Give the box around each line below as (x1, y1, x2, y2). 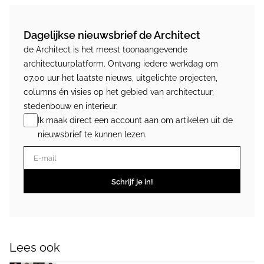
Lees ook (9, 240, 60, 255)
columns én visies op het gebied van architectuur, (24, 87, 214, 97)
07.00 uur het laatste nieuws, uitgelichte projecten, (24, 73, 217, 83)
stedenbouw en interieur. (24, 101, 118, 111)
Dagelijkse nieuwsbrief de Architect (24, 29, 200, 42)
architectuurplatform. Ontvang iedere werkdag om (24, 59, 218, 69)
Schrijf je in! (111, 177, 153, 186)
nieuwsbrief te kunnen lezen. (38, 130, 147, 140)
